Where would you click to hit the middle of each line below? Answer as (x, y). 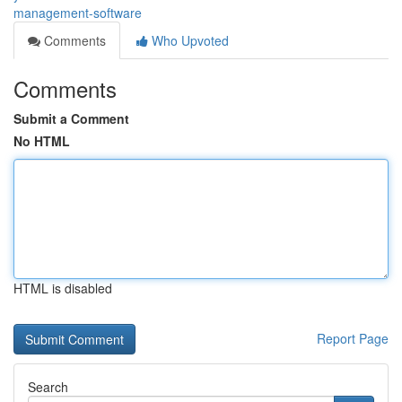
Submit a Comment (71, 118)
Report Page (353, 338)
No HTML (42, 141)
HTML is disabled (63, 288)
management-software (78, 13)
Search (48, 387)
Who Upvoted (188, 40)
